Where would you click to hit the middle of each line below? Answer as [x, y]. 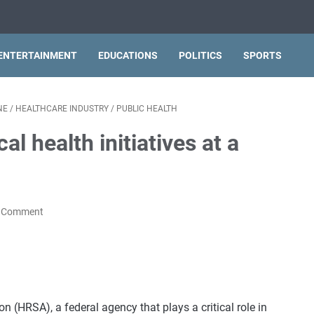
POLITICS [200, 55]
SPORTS [262, 55]
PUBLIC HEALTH [147, 109]
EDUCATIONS [128, 55]
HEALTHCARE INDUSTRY [62, 109]
